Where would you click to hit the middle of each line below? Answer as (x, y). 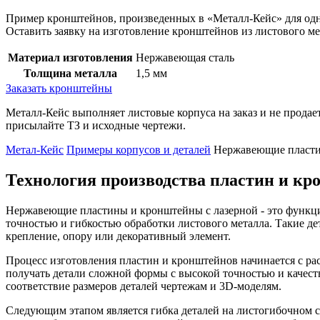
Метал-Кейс (35, 149)
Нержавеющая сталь (185, 57)
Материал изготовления (70, 57)
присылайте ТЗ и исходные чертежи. (96, 125)
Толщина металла (70, 73)
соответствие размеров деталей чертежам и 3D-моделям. (144, 286)
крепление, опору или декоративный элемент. (118, 236)
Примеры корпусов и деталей (139, 149)
